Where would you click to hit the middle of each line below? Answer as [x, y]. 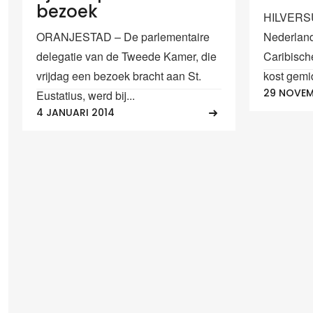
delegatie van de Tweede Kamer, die [126, 56]
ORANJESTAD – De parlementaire [123, 36]
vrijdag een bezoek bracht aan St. [119, 75]
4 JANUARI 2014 [75, 113]
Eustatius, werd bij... [86, 95]
